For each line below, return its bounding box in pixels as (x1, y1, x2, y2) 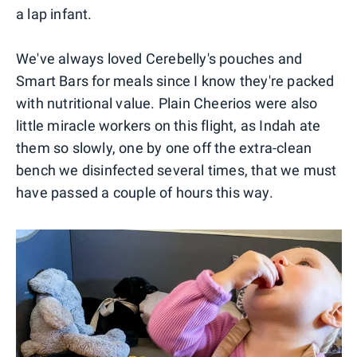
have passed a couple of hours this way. (16, 184, 273, 202)
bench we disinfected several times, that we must (16, 162, 337, 179)
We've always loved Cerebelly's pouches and (16, 50, 303, 68)
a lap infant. (16, 6, 92, 23)
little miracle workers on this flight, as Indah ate (16, 117, 321, 135)
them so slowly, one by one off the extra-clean (16, 139, 312, 157)
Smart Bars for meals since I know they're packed (16, 73, 335, 90)
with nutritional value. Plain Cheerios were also (16, 95, 318, 112)
